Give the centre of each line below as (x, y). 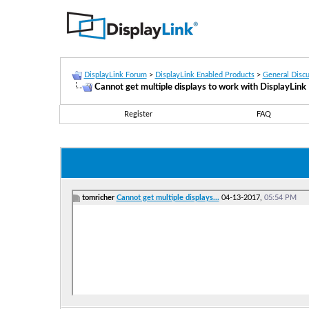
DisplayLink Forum (115, 75)
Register (138, 114)
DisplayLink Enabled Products (205, 75)
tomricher (98, 197)
